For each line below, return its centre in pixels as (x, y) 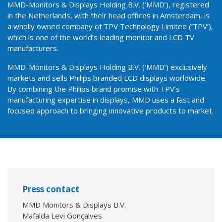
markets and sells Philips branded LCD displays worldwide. (107, 78)
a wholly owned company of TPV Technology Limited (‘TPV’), (110, 27)
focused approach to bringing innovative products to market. (111, 111)
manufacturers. (33, 48)
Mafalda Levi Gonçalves (62, 216)
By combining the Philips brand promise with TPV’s (94, 89)
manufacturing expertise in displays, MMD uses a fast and (106, 100)
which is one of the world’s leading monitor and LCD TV (101, 37)
